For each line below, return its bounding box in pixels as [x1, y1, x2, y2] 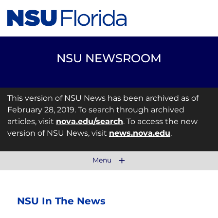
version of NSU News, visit [7, 128, 109, 138]
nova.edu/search [56, 117, 123, 126]
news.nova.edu [109, 128, 170, 138]
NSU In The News [17, 195, 106, 207]
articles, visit [7, 117, 56, 126]
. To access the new [123, 117, 198, 126]
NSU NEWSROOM [56, 51, 162, 65]
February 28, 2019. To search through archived [7, 105, 184, 114]
